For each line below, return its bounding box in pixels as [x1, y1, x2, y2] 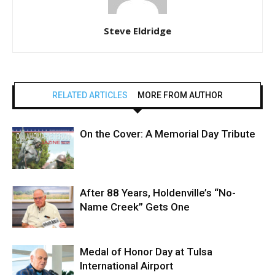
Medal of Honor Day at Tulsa [80, 245, 212, 258]
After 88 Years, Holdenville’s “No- [80, 186, 236, 199]
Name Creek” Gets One [80, 200, 190, 213]
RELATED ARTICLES [52, 90, 128, 100]
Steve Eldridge [104, 24, 171, 37]
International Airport [80, 259, 173, 272]
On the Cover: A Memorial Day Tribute [80, 127, 255, 140]
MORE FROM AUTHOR [137, 90, 223, 100]
